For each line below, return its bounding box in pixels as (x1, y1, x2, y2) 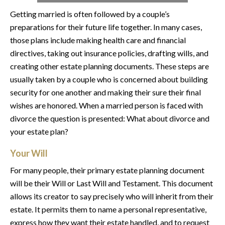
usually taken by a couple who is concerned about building (10, 74, 208, 84)
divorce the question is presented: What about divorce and (10, 114, 209, 124)
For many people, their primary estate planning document (10, 165, 204, 175)
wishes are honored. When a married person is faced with (10, 100, 203, 110)
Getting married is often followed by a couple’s (10, 9, 170, 19)
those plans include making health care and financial (10, 35, 186, 45)
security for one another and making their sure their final (10, 87, 201, 97)
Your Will (10, 148, 48, 159)
